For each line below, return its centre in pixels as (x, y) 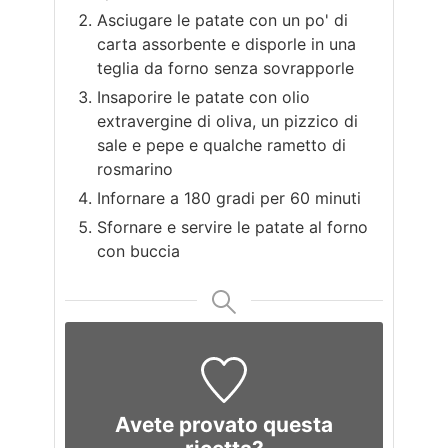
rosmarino (135, 169)
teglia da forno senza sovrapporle (225, 68)
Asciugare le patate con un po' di (222, 20)
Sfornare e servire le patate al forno (232, 227)
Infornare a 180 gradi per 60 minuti (229, 198)
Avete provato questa (224, 424)
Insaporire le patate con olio (203, 97)
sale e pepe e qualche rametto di (221, 145)
